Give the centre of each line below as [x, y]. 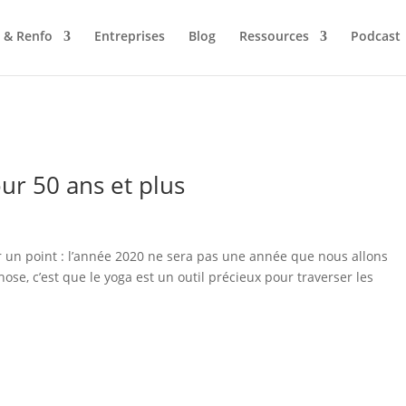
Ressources [275, 36]
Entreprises [130, 36]
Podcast [376, 36]
